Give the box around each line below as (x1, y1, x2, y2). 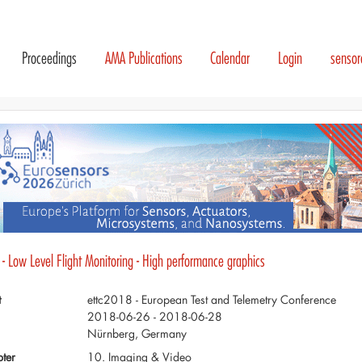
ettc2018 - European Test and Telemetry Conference (86, 291, 336, 307)
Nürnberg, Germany (86, 325, 187, 341)
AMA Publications (104, 48, 183, 69)
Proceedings (21, 48, 77, 69)
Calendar (210, 48, 250, 69)
